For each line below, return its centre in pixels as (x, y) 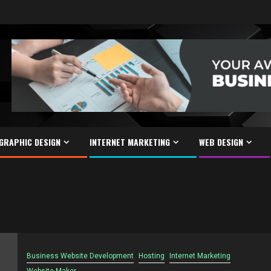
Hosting (151, 256)
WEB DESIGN (221, 142)
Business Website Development (80, 256)
